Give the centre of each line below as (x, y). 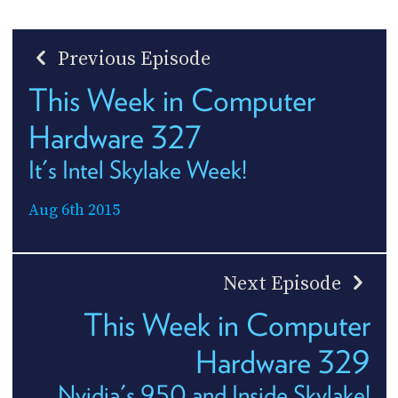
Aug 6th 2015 (74, 211)
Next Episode (284, 284)
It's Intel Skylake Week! (137, 170)
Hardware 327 (114, 137)
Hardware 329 (283, 362)
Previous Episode (131, 60)
